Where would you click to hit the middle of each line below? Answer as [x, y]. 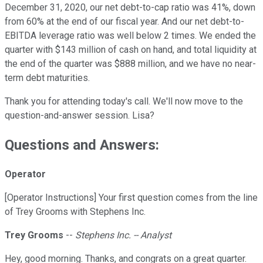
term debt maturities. [47, 78]
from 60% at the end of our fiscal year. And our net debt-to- [124, 22]
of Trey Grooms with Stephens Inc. [75, 212]
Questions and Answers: [82, 145]
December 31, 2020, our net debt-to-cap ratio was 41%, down [130, 8]
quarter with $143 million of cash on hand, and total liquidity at [131, 50]
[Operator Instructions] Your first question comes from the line [131, 198]
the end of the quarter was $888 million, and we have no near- [130, 64]
